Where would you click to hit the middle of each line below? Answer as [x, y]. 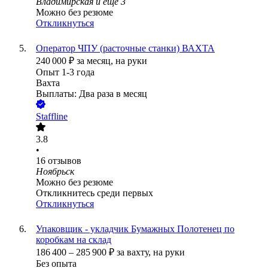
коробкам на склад [74, 240]
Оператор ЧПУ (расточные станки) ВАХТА [125, 48]
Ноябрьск [55, 172]
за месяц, [96, 61]
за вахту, [135, 252]
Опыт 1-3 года [65, 72]
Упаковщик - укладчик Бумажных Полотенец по [135, 229]
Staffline [52, 117]
